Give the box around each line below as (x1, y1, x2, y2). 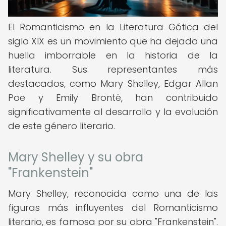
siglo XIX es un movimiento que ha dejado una (8, 35, 218, 47)
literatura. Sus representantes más (8, 63, 218, 76)
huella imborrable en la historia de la (8, 49, 218, 62)
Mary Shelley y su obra (8, 149, 143, 165)
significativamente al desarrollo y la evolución (8, 105, 218, 118)
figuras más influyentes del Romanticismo (8, 201, 218, 214)
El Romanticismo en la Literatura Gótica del (8, 21, 218, 33)
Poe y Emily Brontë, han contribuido (8, 91, 218, 104)
